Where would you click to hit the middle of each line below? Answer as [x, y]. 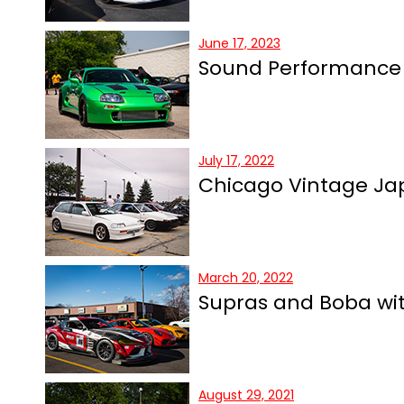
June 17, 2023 [239, 44]
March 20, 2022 [246, 278]
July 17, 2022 [236, 161]
